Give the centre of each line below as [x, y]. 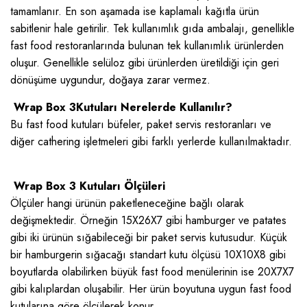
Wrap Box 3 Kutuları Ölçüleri [88, 186]
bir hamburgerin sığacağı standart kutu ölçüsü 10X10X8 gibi [148, 255]
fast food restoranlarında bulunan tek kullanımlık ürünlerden [147, 46]
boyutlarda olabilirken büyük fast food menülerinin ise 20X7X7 [152, 272]
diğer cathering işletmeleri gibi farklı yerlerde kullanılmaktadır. [151, 142]
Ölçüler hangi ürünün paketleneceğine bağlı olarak [127, 204]
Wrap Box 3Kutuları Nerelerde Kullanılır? [121, 108]
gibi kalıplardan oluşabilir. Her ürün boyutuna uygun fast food [151, 289]
